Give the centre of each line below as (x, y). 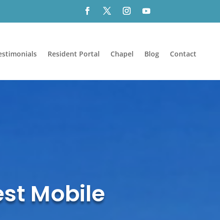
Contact (183, 54)
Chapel (122, 54)
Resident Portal (73, 54)
